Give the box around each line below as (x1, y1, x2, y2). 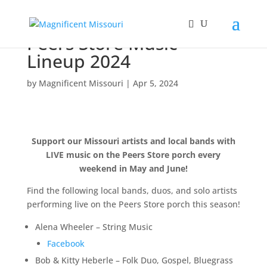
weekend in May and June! (79, 163, 188, 174)
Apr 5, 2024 (132, 77, 178, 89)
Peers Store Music (26, 31, 178, 55)
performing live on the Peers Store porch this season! (26, 198, 240, 210)
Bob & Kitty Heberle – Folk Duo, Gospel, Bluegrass (35, 254, 233, 266)
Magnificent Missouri (38, 77, 123, 89)
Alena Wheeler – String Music (35, 221, 153, 232)
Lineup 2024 (26, 49, 131, 73)
